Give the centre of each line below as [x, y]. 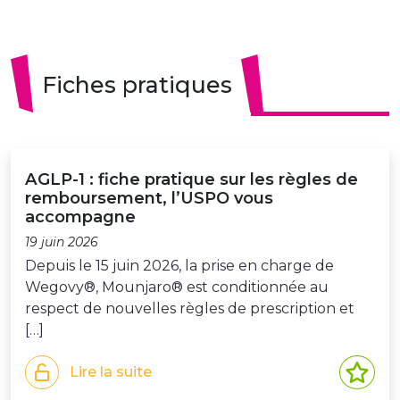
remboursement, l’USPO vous [149, 197]
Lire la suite [111, 371]
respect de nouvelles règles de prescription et [190, 308]
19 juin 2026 [62, 242]
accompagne [80, 216]
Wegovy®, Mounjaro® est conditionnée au [177, 287]
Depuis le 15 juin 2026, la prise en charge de [179, 265]
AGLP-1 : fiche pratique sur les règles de [192, 179]
